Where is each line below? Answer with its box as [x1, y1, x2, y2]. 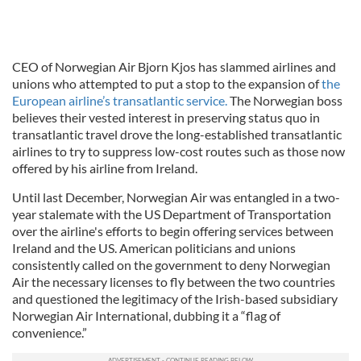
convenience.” [12, 325, 87, 340]
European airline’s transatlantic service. [12, 93, 227, 108]
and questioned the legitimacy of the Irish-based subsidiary [12, 291, 338, 306]
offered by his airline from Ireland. [12, 160, 197, 176]
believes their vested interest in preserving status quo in [12, 110, 320, 125]
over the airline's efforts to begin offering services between [12, 223, 334, 239]
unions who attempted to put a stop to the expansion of [12, 76, 322, 91]
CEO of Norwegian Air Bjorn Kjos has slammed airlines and [12, 59, 336, 74]
